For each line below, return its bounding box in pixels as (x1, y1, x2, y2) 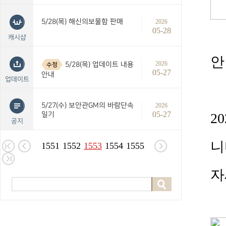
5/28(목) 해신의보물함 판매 (41, 18, 123, 25)
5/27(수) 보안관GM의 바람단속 (41, 101, 134, 109)
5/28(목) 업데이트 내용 (65, 60, 134, 68)
